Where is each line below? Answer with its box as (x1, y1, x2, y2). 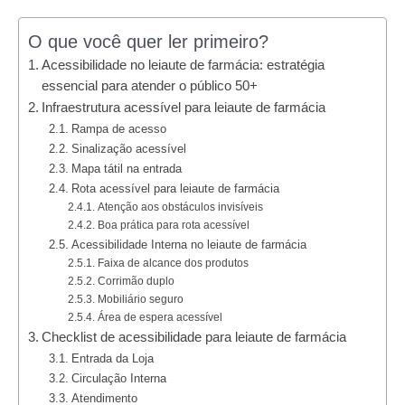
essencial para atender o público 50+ (41, 78, 258, 93)
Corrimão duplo (97, 274, 174, 287)
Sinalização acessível (71, 141, 187, 155)
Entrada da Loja (71, 351, 155, 365)
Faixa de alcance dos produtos (97, 256, 249, 269)
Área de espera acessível (97, 310, 222, 324)
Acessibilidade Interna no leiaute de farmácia (71, 237, 307, 251)
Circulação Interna (71, 371, 167, 385)
